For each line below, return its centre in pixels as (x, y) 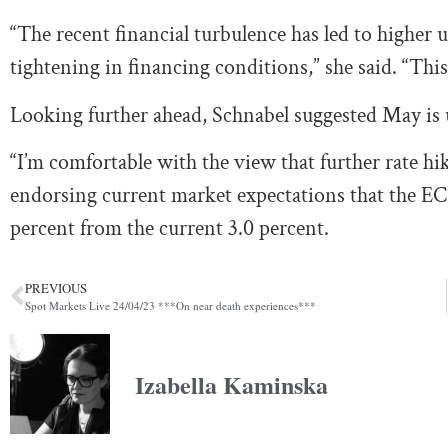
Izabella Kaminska (231, 384)
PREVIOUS (56, 288)
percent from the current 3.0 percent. (169, 229)
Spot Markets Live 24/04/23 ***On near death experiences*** (170, 306)
